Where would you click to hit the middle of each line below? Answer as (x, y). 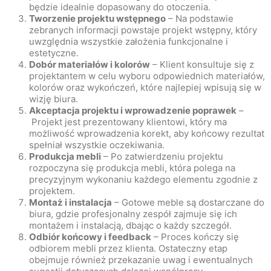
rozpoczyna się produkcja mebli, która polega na (132, 168)
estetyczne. (54, 53)
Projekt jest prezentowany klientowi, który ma (128, 122)
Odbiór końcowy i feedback (90, 237)
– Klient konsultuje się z (202, 65)
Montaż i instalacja (70, 203)
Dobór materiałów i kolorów (90, 65)
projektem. (52, 191)
